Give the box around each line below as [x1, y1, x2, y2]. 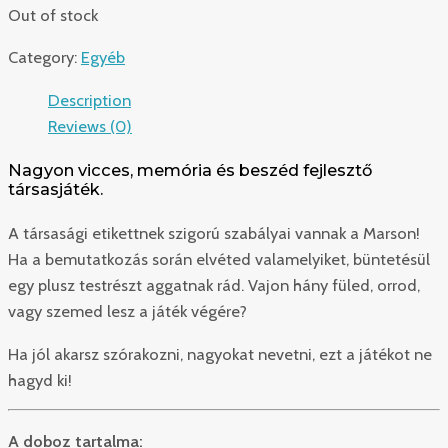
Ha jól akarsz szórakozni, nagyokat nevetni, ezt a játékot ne [8, 343, 432, 364]
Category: [8, 47, 81, 68]
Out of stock [8, 5, 98, 26]
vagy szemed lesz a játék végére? [8, 301, 247, 322]
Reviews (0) [48, 115, 132, 136]
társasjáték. [8, 178, 103, 199]
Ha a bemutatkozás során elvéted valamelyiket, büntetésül [8, 249, 430, 270]
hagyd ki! [8, 369, 72, 390]
